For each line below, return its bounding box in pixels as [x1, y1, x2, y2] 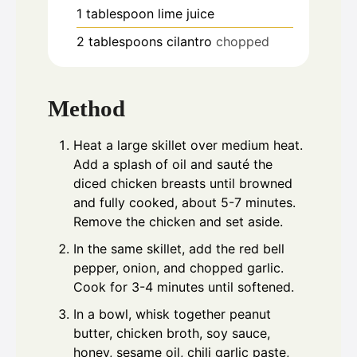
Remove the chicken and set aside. [73, 214, 283, 230]
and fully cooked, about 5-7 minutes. [73, 194, 296, 211]
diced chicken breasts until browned [73, 175, 292, 192]
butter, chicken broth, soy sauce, [73, 325, 270, 342]
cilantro [167, 33, 212, 49]
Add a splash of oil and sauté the [73, 156, 273, 173]
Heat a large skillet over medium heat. [73, 137, 303, 154]
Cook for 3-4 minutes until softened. [73, 279, 294, 296]
